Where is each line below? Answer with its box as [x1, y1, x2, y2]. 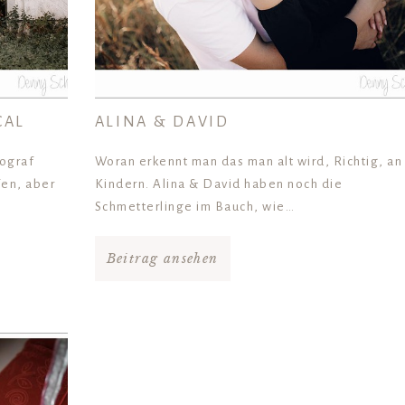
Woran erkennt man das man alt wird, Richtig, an [94, 155, 403, 169]
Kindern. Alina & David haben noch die [94, 177, 344, 192]
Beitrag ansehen [106, 250, 219, 268]
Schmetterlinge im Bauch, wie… [94, 200, 296, 214]
